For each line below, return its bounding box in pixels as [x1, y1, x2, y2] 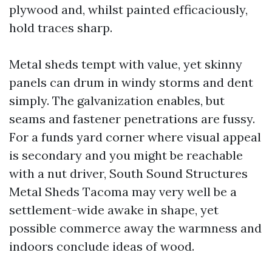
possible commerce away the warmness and [9, 220, 262, 236]
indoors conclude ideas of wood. [9, 239, 194, 254]
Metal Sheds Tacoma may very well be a [9, 184, 237, 199]
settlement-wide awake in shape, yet [9, 202, 219, 217]
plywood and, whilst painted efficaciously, [9, 2, 248, 17]
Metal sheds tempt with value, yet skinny [9, 56, 242, 72]
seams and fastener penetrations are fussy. [9, 111, 255, 126]
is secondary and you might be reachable [9, 148, 243, 163]
